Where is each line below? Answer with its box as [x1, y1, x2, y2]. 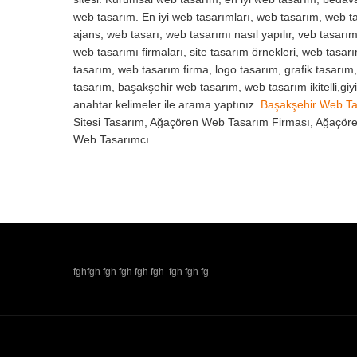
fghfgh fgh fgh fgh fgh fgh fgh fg [73, 266, 209, 277]
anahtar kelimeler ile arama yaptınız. [73, 98, 261, 112]
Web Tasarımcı [73, 133, 149, 147]
